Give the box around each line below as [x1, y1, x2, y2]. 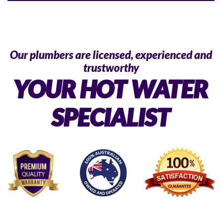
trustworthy [83, 61, 139, 74]
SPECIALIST [52, 103, 170, 131]
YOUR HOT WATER [14, 74, 208, 103]
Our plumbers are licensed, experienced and [10, 48, 212, 61]
